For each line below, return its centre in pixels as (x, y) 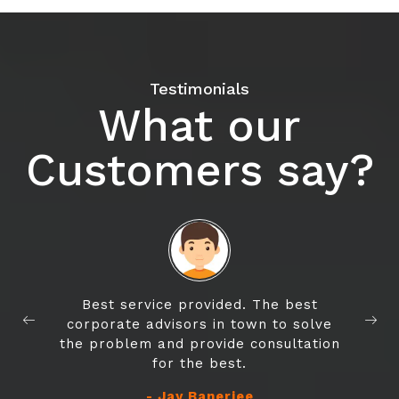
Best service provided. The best (199, 305)
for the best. (199, 364)
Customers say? (199, 170)
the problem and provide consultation (199, 344)
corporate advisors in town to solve (199, 325)
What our (199, 126)
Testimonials (199, 89)
